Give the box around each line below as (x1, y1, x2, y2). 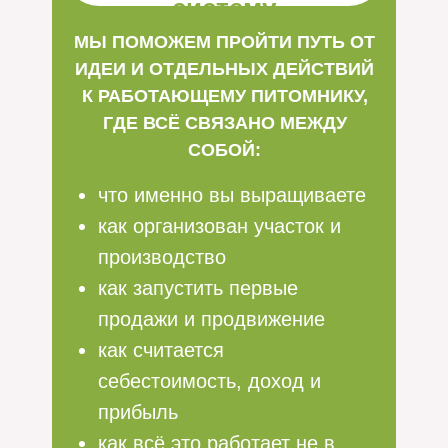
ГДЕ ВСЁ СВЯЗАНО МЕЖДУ (102, 113, 347, 133)
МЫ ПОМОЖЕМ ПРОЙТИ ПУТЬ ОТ (74, 32, 375, 52)
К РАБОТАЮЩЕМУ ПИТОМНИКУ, (81, 86, 368, 106)
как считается (98, 339, 224, 361)
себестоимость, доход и (98, 370, 321, 392)
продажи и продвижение (98, 308, 325, 330)
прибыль (98, 401, 178, 423)
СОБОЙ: (188, 140, 261, 160)
